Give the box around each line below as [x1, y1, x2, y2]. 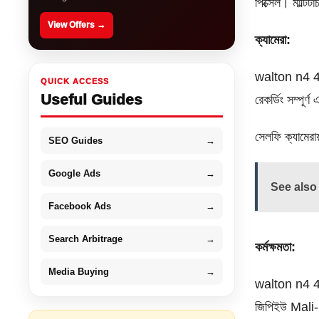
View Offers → [48, 19, 106, 30]
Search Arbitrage [48, 233, 123, 244]
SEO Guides [48, 135, 103, 146]
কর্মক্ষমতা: [255, 239, 296, 254]
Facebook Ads [48, 200, 112, 211]
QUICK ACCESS [41, 76, 110, 85]
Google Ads [48, 167, 101, 179]
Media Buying [48, 266, 110, 277]
